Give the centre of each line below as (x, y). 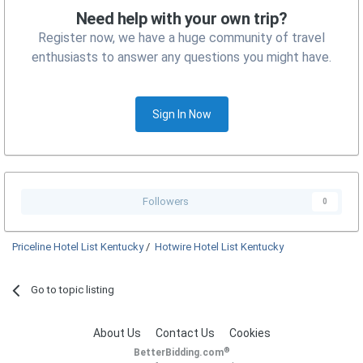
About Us (117, 333)
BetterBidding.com (178, 353)
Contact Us (185, 333)
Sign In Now (181, 115)
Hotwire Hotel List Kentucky (219, 247)
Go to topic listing (73, 290)
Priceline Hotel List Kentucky (78, 247)
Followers (165, 202)
